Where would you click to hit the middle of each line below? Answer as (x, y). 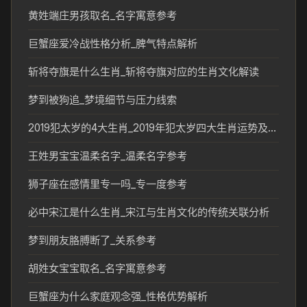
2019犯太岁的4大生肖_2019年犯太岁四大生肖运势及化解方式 (272, 128)
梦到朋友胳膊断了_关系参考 (92, 240)
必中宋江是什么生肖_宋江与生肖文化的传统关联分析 (149, 212)
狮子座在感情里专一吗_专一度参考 (108, 184)
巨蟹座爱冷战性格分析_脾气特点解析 (113, 44)
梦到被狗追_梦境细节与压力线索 (102, 100)
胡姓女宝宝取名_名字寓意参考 (97, 268)
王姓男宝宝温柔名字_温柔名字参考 (108, 156)
